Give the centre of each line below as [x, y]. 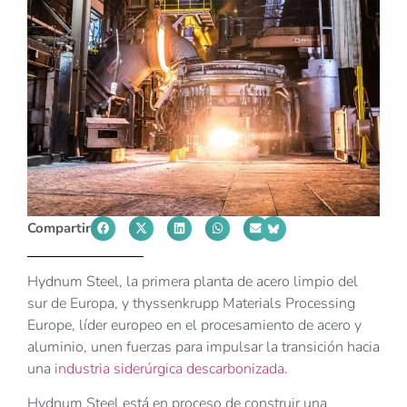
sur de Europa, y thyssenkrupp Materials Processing [191, 303]
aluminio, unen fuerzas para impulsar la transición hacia [203, 347]
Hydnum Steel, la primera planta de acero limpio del [193, 281]
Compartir [59, 228]
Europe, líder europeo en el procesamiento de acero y [194, 325]
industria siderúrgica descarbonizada [169, 368]
